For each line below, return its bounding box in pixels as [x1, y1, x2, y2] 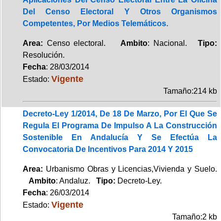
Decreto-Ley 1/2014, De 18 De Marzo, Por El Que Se [23, 109, 217, 118]
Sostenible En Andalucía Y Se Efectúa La [23, 133, 217, 142]
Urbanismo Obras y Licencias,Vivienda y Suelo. [43, 164, 217, 173]
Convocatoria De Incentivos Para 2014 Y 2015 [23, 145, 193, 153]
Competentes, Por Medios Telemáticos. [23, 19, 168, 28]
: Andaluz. [56, 176, 96, 185]
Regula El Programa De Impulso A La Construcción [23, 121, 217, 130]
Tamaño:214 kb [163, 86, 217, 95]
